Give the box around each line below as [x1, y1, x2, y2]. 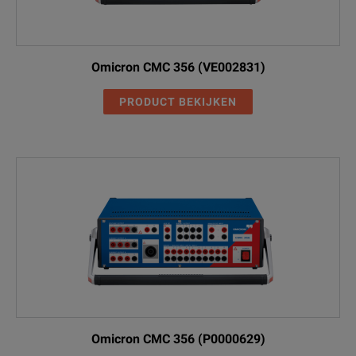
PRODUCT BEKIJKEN [119, 95, 237, 108]
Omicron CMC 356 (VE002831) [91, 59, 265, 75]
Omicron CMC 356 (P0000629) [91, 331, 265, 346]
